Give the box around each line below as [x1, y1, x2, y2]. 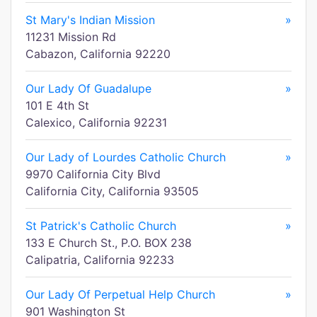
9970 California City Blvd [25, 167, 161, 181]
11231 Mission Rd [25, 30, 116, 44]
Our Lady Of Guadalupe [25, 81, 151, 96]
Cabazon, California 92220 [25, 47, 171, 61]
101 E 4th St [25, 98, 89, 113]
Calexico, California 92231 [25, 115, 167, 129]
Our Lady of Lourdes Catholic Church [25, 150, 226, 164]
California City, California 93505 [25, 184, 199, 198]
